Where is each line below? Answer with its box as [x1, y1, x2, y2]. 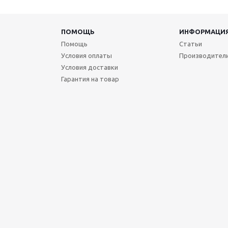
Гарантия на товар [61, 75, 119, 82]
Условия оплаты [61, 52, 112, 59]
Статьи [179, 40, 202, 47]
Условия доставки [61, 64, 118, 71]
